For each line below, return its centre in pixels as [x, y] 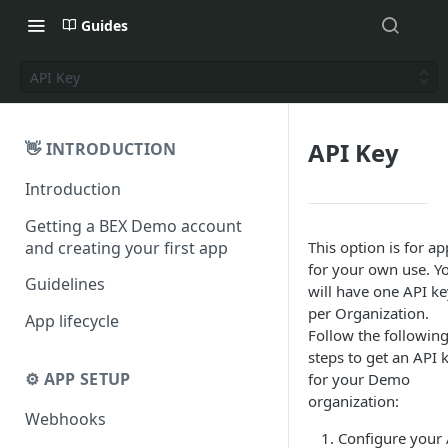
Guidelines [65, 284]
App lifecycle [72, 321]
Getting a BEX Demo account [133, 225]
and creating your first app [126, 247]
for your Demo [359, 379]
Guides [104, 25]
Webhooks [65, 418]
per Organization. [368, 313]
